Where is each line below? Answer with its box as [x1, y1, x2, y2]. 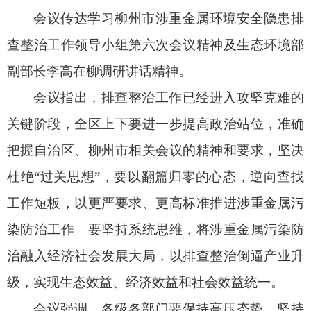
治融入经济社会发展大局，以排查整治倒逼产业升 [7, 249, 304, 263]
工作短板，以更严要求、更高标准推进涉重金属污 [7, 196, 304, 210]
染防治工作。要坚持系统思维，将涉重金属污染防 [7, 222, 304, 237]
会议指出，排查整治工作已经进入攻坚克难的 [33, 90, 304, 105]
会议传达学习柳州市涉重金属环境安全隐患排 [33, 11, 304, 26]
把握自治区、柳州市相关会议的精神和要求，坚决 [7, 143, 304, 158]
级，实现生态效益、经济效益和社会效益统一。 [7, 275, 284, 289]
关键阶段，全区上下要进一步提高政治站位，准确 [7, 117, 304, 131]
